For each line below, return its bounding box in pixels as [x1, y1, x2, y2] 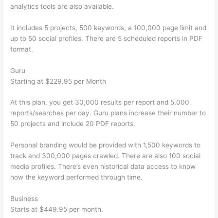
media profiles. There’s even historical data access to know [10, 163, 196, 171]
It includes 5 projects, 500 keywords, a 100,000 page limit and [10, 23, 207, 32]
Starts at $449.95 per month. [10, 205, 104, 214]
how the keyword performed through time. [10, 173, 143, 182]
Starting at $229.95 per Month [10, 77, 107, 85]
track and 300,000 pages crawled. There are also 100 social [10, 152, 201, 160]
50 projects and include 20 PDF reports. [10, 120, 136, 128]
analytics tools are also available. [10, 2, 114, 10]
